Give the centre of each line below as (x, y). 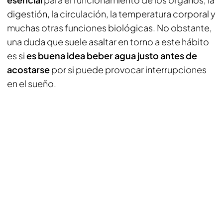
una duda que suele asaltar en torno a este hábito (108, 42)
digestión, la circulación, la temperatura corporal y (111, 14)
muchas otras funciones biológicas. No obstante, (110, 28)
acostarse (28, 69)
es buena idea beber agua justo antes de (112, 56)
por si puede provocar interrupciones (128, 69)
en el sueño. (32, 83)
